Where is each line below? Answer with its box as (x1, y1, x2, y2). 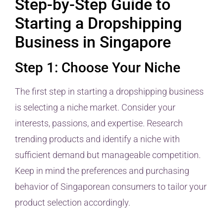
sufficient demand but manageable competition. (15, 150, 201, 161)
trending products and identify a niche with (15, 134, 180, 145)
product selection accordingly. (15, 197, 130, 208)
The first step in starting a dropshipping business (15, 86, 204, 97)
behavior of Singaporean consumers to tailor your (15, 181, 207, 192)
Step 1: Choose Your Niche (15, 59, 180, 76)
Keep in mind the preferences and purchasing (15, 166, 189, 176)
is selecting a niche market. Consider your (15, 102, 175, 113)
